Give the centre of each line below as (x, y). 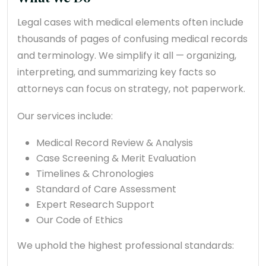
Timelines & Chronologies (95, 174)
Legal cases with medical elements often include (130, 23)
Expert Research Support (95, 205)
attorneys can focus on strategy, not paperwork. (131, 89)
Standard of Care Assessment (106, 189)
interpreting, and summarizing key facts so (117, 72)
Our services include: (65, 116)
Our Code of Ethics (80, 220)
